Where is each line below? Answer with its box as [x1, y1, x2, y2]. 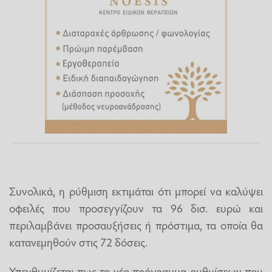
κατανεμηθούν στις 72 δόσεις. [9, 234, 148, 250]
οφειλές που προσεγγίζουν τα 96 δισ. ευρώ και [9, 200, 263, 216]
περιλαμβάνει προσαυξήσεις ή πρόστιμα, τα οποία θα [9, 217, 263, 233]
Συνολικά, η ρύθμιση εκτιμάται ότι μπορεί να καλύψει [9, 183, 263, 199]
